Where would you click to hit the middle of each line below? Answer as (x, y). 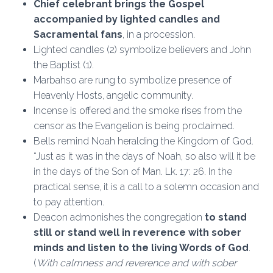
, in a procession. (161, 34)
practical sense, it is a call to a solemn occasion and (146, 187)
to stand (226, 217)
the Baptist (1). (64, 65)
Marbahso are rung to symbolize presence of (133, 80)
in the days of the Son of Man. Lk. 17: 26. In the (133, 172)
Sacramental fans (78, 34)
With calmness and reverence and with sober (136, 263)
